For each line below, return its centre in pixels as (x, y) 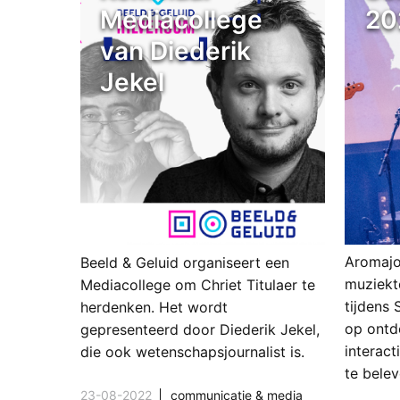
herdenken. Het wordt (154, 308)
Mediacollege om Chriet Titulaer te (197, 285)
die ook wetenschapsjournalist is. (192, 352)
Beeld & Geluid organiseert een (184, 263)
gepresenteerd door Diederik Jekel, (200, 330)
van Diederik (175, 50)
